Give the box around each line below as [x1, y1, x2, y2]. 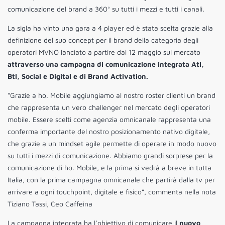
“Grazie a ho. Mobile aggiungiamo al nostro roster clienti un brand [8, 90, 215, 99]
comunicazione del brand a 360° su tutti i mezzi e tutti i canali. [8, 4, 204, 13]
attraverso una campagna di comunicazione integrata [8, 59, 189, 68]
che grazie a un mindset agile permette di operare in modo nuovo [8, 139, 216, 148]
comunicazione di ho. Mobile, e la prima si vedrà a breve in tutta [8, 163, 211, 172]
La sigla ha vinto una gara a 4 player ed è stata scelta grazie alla [8, 23, 213, 32]
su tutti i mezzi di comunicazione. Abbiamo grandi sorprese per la [8, 151, 213, 160]
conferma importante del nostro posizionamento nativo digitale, [8, 127, 210, 136]
